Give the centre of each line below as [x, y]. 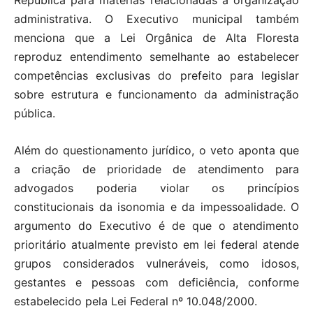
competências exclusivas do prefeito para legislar [156, 76]
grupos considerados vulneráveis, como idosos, [156, 264]
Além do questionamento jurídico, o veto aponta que [156, 151]
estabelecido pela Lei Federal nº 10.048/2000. [136, 301]
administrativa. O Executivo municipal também [156, 19]
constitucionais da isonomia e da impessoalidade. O [156, 207]
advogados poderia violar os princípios [156, 188]
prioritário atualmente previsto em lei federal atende [156, 245]
